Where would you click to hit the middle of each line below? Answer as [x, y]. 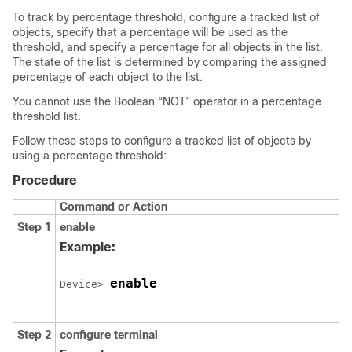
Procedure [45, 180]
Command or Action [114, 207]
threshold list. [47, 116]
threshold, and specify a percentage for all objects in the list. [168, 47]
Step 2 [34, 335]
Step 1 [34, 227]
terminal [136, 335]
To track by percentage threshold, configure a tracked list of [166, 17]
